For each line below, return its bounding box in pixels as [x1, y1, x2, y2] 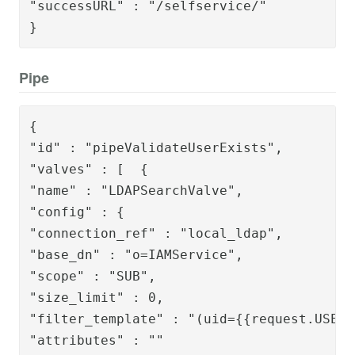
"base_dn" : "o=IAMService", [29, 246, 243, 262]
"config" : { [29, 204, 124, 219]
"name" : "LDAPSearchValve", [29, 182, 243, 198]
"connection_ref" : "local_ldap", [29, 225, 283, 241]
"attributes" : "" [29, 332, 164, 348]
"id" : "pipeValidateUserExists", [29, 139, 283, 155]
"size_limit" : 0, [29, 289, 164, 305]
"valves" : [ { [29, 161, 148, 177]
